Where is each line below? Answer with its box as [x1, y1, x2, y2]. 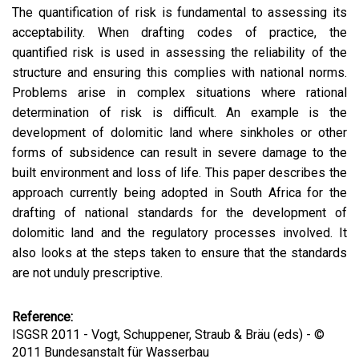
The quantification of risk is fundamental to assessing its [12, 5, 347, 20]
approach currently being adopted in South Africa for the [12, 185, 347, 200]
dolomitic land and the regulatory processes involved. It [12, 225, 347, 240]
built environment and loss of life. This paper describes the [12, 165, 347, 180]
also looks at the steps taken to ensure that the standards [12, 245, 347, 260]
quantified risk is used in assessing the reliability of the [12, 45, 347, 60]
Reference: [12, 309, 73, 325]
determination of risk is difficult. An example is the [12, 105, 347, 120]
